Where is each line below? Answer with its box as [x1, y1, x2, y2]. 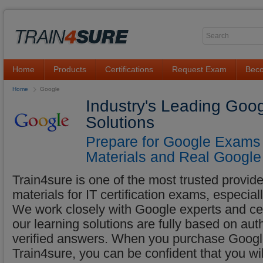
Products [53, 65, 86, 74]
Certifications [105, 65, 153, 74]
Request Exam [172, 65, 227, 74]
